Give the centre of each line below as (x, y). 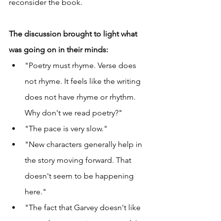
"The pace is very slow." (66, 129)
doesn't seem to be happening (80, 176)
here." (36, 192)
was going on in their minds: (58, 50)
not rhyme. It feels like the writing (84, 81)
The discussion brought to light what (74, 34)
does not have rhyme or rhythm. (81, 97)
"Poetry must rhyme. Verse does (81, 66)
